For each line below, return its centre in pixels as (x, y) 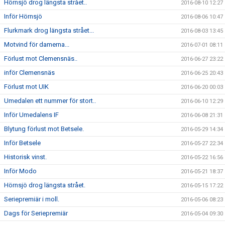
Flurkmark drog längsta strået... (49, 30)
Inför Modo (20, 171)
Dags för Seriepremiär (36, 213)
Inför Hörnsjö (23, 16)
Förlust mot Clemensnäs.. (41, 59)
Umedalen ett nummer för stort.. (50, 101)
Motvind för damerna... (37, 44)
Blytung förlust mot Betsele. (44, 129)
